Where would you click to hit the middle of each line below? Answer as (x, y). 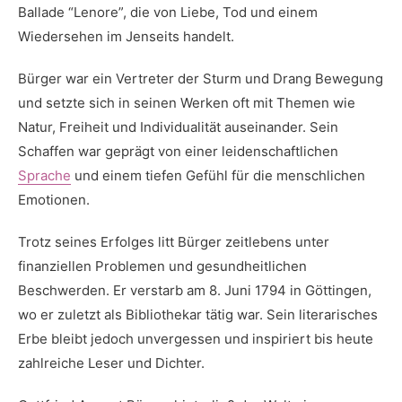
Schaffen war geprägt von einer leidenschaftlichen (178, 151)
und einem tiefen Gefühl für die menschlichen (218, 175)
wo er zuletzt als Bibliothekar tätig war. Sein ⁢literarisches (198, 315)
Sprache (44, 175)
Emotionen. (54, 200)
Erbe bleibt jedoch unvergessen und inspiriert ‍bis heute (196, 339)
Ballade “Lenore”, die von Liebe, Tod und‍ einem (168, 12)
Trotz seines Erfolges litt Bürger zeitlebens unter (174, 242)
